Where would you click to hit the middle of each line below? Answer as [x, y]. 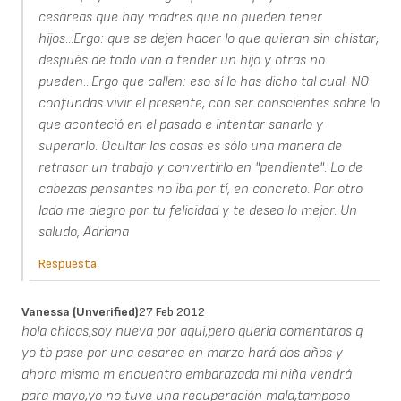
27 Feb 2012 [172, 312]
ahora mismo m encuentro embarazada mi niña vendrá [187, 375]
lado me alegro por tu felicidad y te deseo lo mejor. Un [197, 211]
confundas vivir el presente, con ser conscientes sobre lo [209, 104]
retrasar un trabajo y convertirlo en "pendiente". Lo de [200, 168]
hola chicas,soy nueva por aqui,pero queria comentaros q [192, 332]
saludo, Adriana [83, 233]
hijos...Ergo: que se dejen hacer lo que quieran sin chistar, [208, 39]
